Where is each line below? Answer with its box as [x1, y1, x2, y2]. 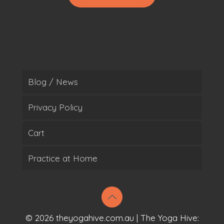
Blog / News [28, 76, 78, 87]
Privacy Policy [28, 102, 82, 112]
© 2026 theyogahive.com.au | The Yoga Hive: [25, 212, 199, 223]
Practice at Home [28, 153, 97, 163]
